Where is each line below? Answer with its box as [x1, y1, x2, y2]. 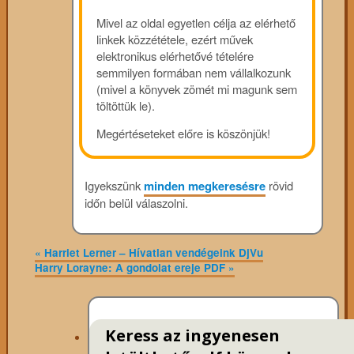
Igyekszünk [85, 176, 145, 194]
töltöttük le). [96, 96, 156, 114]
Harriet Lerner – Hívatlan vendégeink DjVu [40, 245, 263, 261]
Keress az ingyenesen [105, 324, 280, 347]
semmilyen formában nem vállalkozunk [96, 63, 292, 81]
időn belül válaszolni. [85, 194, 189, 211]
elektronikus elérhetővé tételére [96, 47, 254, 64]
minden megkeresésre [144, 176, 266, 194]
